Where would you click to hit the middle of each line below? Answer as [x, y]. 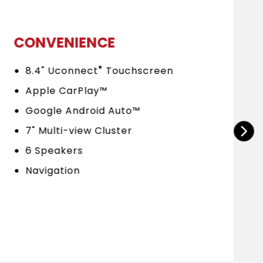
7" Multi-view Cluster [79, 131]
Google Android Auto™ [83, 111]
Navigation [53, 171]
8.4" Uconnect [62, 71]
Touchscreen [138, 71]
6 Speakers [54, 151]
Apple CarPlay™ [67, 91]
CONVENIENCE [65, 43]
